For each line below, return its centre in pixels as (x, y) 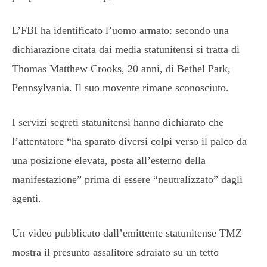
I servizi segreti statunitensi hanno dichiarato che (118, 122)
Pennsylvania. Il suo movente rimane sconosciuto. (120, 87)
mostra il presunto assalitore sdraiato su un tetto (115, 252)
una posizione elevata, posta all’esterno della (109, 160)
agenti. (27, 198)
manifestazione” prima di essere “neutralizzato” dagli (127, 179)
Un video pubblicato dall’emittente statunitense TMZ (127, 233)
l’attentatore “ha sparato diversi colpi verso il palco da (129, 141)
